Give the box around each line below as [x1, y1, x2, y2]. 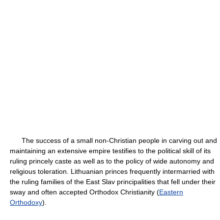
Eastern [159, 188, 183, 196]
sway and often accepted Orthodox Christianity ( [10, 188, 159, 196]
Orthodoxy [10, 198, 42, 206]
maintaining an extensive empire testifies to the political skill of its [10, 147, 211, 155]
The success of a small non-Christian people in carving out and [10, 137, 217, 144]
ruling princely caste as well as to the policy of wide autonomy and [10, 157, 214, 165]
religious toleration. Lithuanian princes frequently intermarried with [10, 167, 215, 175]
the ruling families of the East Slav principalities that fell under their [10, 178, 216, 186]
